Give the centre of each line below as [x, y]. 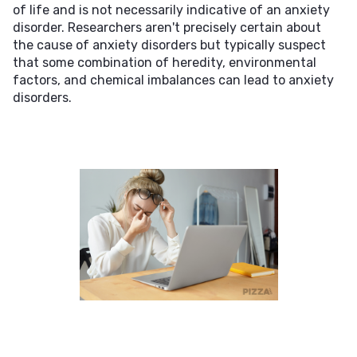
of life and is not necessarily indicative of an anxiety [171, 10]
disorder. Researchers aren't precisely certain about [167, 27]
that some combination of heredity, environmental [165, 63]
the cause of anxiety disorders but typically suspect [169, 45]
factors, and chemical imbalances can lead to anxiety [173, 80]
